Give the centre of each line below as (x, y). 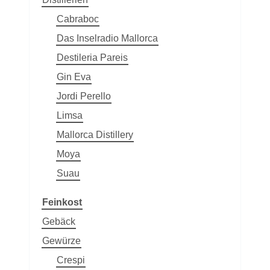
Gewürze (61, 240)
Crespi (71, 260)
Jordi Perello (84, 96)
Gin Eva (74, 77)
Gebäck (59, 221)
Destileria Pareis (92, 57)
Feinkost (62, 202)
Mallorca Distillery (95, 134)
